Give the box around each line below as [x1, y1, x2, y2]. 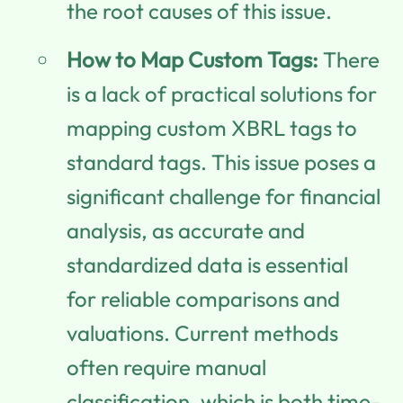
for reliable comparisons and [67, 284, 340, 312]
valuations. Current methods [67, 318, 338, 346]
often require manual [67, 353, 266, 381]
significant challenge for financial [67, 182, 381, 210]
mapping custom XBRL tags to [67, 113, 357, 141]
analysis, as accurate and [67, 216, 305, 244]
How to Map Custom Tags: [67, 45, 318, 73]
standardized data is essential [67, 250, 348, 278]
